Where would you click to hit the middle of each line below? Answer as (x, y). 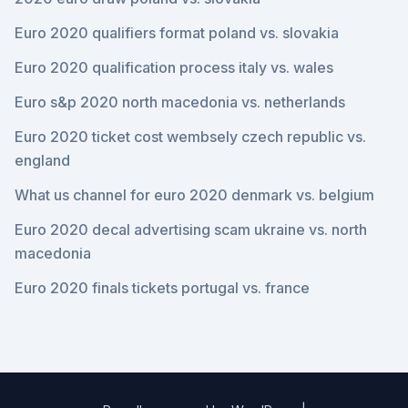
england (42, 160)
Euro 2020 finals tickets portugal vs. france (162, 288)
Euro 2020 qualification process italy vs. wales (174, 67)
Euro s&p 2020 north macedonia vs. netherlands (180, 102)
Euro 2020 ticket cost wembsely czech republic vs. (190, 137)
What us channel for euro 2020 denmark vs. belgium (194, 195)
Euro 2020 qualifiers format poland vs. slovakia (177, 33)
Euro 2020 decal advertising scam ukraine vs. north (191, 229)
